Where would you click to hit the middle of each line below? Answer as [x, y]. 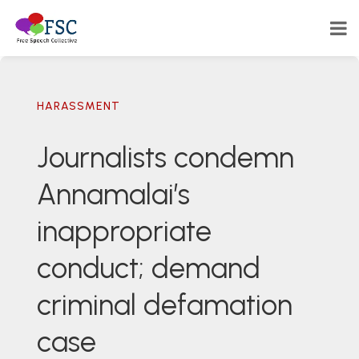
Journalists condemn [165, 157]
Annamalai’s [113, 194]
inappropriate [124, 231]
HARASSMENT [78, 106]
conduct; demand [148, 268]
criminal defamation [164, 305]
